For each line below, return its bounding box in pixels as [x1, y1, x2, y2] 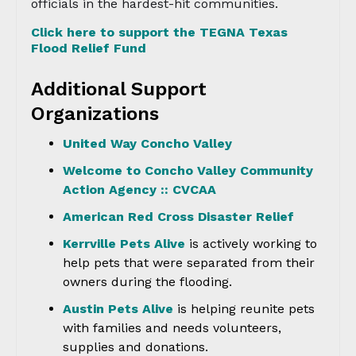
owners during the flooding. [63, 274, 232, 289]
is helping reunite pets [173, 301, 315, 316]
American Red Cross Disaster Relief [63, 209, 294, 224]
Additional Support [31, 78, 207, 100]
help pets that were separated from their [63, 255, 315, 270]
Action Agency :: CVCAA [63, 182, 216, 197]
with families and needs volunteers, [63, 320, 281, 335]
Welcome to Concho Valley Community [63, 163, 313, 178]
